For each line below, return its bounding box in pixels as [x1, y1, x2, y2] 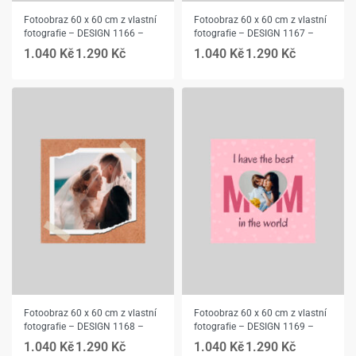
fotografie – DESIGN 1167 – [194, 28, 314, 39]
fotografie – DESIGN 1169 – [194, 320, 314, 332]
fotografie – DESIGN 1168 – [24, 320, 144, 332]
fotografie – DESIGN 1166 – [24, 28, 144, 39]
